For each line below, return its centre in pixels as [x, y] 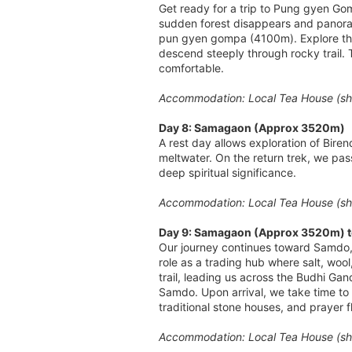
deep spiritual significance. [227, 172]
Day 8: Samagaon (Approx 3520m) [253, 128]
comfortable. [191, 68]
